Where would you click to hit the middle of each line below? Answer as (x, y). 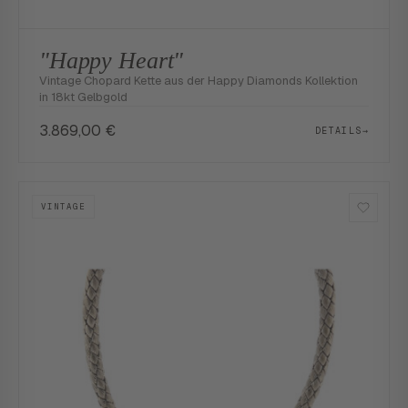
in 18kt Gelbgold (83, 97)
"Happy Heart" (112, 61)
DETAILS (338, 130)
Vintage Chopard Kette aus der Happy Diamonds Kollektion (199, 81)
